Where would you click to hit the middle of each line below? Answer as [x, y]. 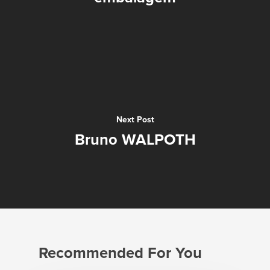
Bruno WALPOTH [135, 140]
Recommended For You [120, 253]
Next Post [135, 119]
